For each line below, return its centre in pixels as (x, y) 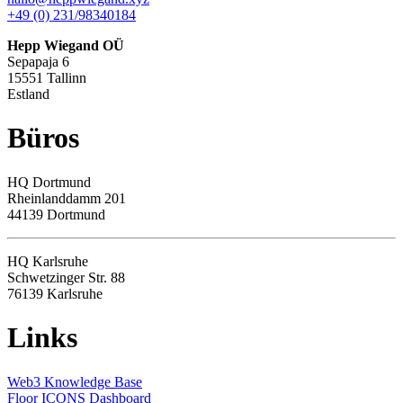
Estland (28, 94)
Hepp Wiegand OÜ (66, 45)
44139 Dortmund (56, 214)
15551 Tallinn (47, 77)
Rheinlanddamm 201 (67, 198)
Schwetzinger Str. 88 (66, 277)
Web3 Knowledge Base (75, 381)
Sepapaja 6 (38, 61)
